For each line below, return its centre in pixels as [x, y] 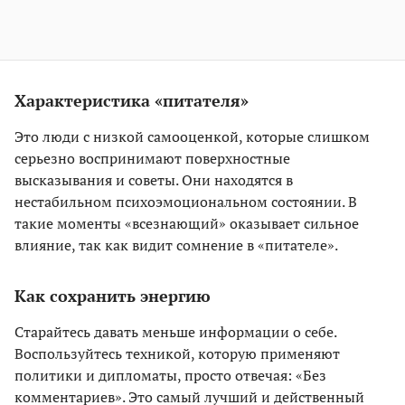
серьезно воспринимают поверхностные [152, 159]
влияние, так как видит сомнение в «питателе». [176, 245]
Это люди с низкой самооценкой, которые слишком [192, 137]
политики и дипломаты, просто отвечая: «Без [170, 376]
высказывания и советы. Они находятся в [154, 180]
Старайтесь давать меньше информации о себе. [175, 332]
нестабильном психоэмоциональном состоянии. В [186, 202]
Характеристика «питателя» [132, 101]
